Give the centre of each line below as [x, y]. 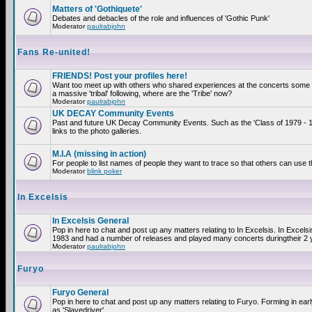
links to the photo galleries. [97, 131]
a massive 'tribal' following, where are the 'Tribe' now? [142, 93]
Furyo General [80, 292]
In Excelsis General [91, 221]
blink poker [104, 171]
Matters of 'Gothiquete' [97, 9]
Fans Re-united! [54, 52]
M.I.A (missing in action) [99, 154]
